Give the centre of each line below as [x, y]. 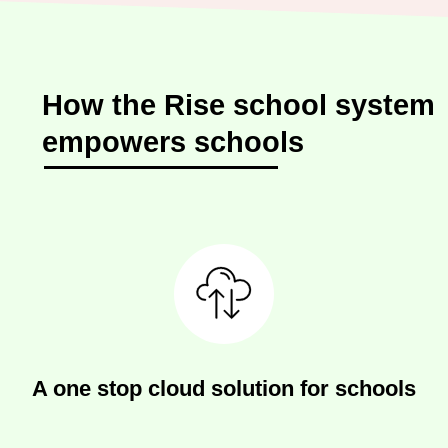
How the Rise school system [238, 105]
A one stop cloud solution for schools [224, 388]
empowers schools [173, 142]
